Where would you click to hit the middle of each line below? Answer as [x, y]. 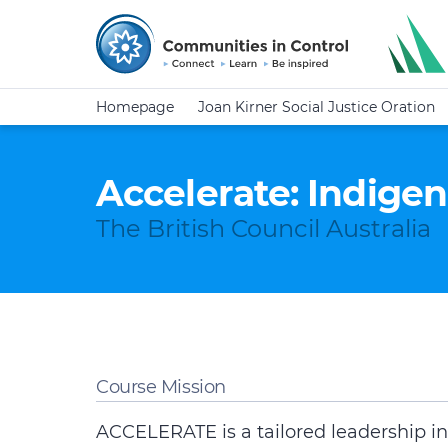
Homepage [135, 107]
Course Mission [161, 387]
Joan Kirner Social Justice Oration [316, 107]
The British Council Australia [263, 228]
